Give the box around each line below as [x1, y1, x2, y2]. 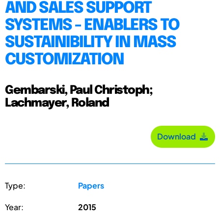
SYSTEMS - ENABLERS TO [5, 17, 179, 34]
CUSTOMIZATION [5, 52, 124, 68]
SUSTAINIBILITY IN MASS [5, 34, 176, 51]
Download [157, 131, 199, 142]
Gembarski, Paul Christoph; [5, 84, 152, 97]
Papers [78, 180, 105, 191]
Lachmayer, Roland [5, 97, 109, 110]
